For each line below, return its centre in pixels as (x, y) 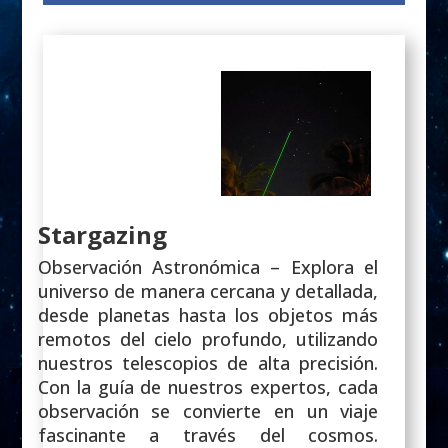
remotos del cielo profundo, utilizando (208, 338)
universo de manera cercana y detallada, (208, 290)
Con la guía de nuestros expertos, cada (208, 386)
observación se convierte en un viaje (208, 410)
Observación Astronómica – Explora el (208, 266)
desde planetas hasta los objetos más (208, 314)
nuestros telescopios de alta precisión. (208, 362)
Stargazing (102, 234)
